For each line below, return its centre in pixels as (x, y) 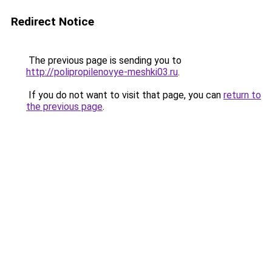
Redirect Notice (53, 22)
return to (242, 95)
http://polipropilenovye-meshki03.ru (102, 72)
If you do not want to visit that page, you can (125, 95)
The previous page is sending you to (104, 60)
